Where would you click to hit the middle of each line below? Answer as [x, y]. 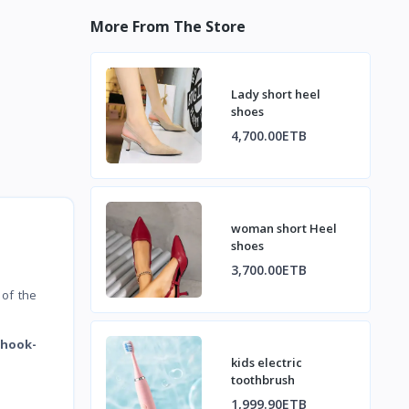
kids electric [266, 363]
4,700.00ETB [268, 136]
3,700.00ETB [268, 270]
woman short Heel [283, 229]
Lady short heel [275, 94]
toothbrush [262, 380]
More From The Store [168, 27]
